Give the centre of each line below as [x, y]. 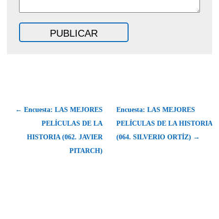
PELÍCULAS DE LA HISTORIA [164, 123]
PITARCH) [86, 151]
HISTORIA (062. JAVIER [65, 137]
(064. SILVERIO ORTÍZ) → [158, 137]
